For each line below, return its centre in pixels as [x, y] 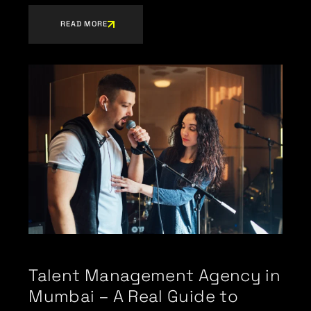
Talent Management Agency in [155, 275]
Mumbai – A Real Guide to [133, 296]
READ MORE [84, 24]
